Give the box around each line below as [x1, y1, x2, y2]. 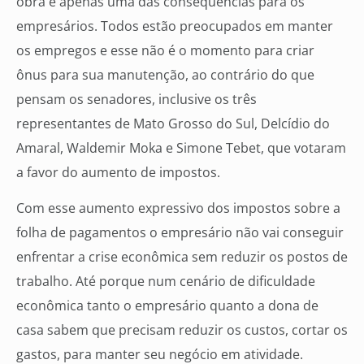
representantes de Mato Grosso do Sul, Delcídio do [16, 114, 330, 132]
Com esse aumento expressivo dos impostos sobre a [16, 199, 340, 218]
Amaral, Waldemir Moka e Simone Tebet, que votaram [16, 138, 346, 157]
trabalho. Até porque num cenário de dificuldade [16, 272, 315, 291]
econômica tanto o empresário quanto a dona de [16, 297, 318, 315]
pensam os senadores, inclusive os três [16, 89, 257, 108]
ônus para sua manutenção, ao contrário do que [16, 65, 314, 84]
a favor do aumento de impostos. [16, 162, 220, 181]
